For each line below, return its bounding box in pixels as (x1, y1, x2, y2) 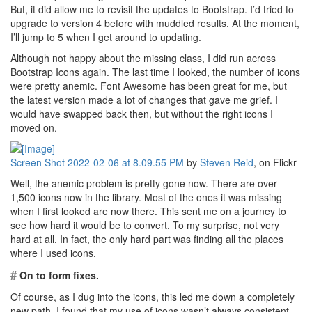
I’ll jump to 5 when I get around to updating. (10, 30, 201, 44)
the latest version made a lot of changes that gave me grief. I (10, 93, 278, 107)
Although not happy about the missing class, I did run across (10, 51, 276, 65)
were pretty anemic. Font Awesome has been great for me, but (10, 79, 287, 93)
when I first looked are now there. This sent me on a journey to (10, 204, 286, 218)
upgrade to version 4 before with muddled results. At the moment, (10, 16, 299, 30)
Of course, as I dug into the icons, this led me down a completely (10, 290, 295, 304)
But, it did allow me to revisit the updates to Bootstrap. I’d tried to (10, 2, 294, 16)
